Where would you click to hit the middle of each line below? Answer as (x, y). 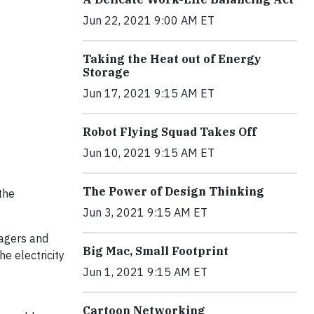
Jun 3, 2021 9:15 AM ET (145, 212)
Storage (106, 72)
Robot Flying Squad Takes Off (170, 132)
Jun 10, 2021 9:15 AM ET (149, 153)
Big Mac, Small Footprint (156, 251)
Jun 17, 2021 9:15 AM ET (149, 93)
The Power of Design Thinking (173, 191)
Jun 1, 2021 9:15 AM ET (145, 272)
